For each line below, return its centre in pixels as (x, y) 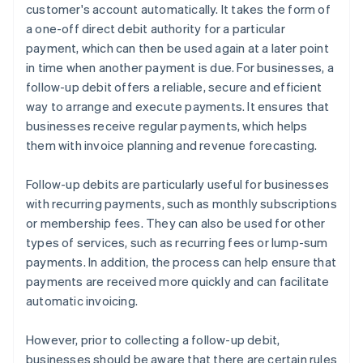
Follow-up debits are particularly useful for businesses (178, 184)
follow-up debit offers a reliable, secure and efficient (174, 87)
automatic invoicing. (82, 301)
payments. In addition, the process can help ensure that (181, 262)
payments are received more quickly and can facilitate (178, 282)
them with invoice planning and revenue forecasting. (172, 145)
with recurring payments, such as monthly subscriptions (181, 204)
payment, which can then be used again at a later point (177, 48)
